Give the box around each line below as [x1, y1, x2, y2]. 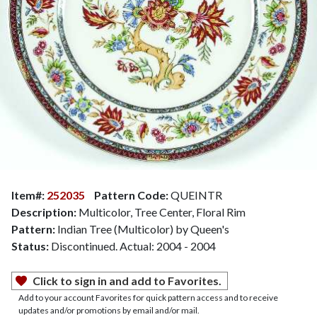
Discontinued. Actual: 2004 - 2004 [51, 238, 216, 253]
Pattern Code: [94, 188, 168, 202]
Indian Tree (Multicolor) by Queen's [55, 221, 229, 236]
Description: [11, 204, 76, 219]
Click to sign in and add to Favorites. [33, 273, 221, 287]
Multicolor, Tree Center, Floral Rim [76, 204, 246, 219]
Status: [11, 238, 51, 253]
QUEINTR [168, 188, 222, 202]
